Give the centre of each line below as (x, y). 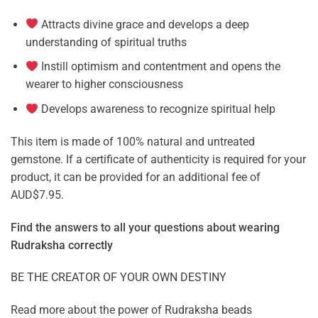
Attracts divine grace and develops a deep (146, 24)
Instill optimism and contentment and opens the (161, 67)
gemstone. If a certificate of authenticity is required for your (158, 159)
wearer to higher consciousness (104, 84)
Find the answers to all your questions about (125, 227)
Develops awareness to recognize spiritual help (159, 109)
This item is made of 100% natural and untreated (133, 141)
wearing (259, 227)
